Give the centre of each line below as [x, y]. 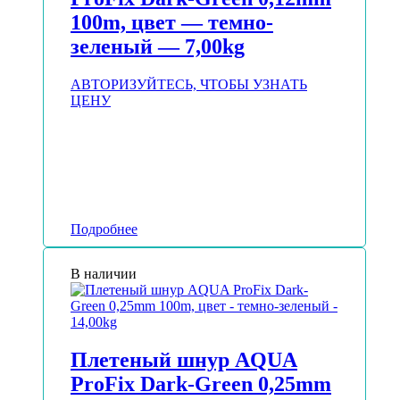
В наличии [104, 273]
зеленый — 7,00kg [158, 46]
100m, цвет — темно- [172, 22]
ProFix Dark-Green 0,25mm [201, 383]
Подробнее [104, 229]
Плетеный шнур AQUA [184, 359]
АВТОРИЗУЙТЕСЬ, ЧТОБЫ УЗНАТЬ [189, 84]
